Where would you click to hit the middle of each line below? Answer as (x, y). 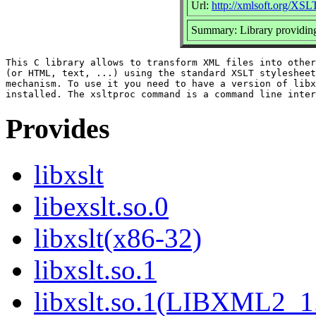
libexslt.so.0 (101, 207)
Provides (58, 129)
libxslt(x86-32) (118, 238)
